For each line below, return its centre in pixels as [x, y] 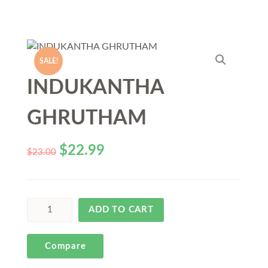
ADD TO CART [121, 210]
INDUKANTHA [95, 88]
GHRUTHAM [87, 118]
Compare [66, 246]
